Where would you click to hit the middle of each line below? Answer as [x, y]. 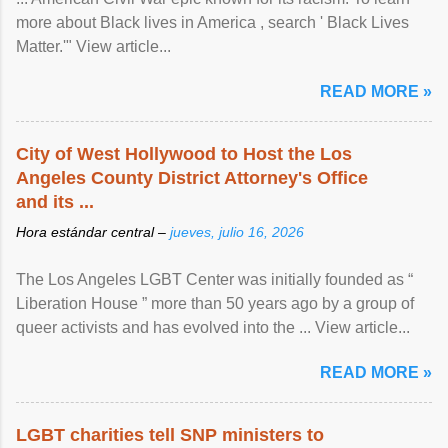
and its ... [55, 201]
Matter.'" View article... [93, 46]
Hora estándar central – [93, 231]
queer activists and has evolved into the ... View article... [213, 327]
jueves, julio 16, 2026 [237, 231]
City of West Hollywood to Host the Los [184, 153]
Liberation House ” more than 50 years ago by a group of [215, 303]
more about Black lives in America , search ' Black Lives [212, 22]
